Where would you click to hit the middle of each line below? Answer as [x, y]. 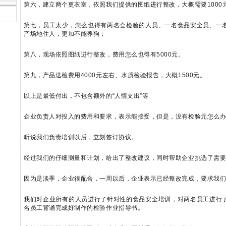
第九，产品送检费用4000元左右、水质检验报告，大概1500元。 [115, 75]
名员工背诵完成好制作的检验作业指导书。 [84, 208]
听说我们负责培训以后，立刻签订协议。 [81, 137]
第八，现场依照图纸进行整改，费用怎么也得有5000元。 [104, 54]
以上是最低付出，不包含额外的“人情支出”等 [86, 96]
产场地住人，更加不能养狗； [65, 34]
